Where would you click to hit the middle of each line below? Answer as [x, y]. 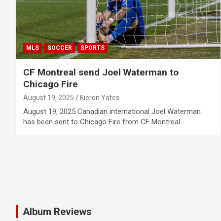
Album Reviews [57, 211]
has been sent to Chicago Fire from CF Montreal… [104, 122]
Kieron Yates [100, 98]
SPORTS [92, 48]
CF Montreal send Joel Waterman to [101, 73]
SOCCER [60, 48]
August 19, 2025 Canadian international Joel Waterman [112, 112]
